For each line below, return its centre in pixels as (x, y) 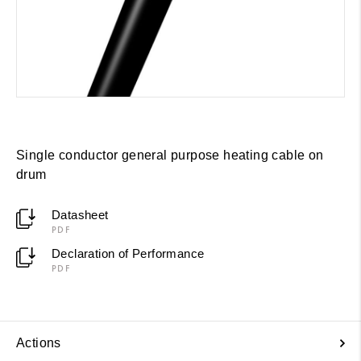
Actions (39, 342)
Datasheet (80, 214)
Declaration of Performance (128, 253)
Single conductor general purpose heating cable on (170, 155)
